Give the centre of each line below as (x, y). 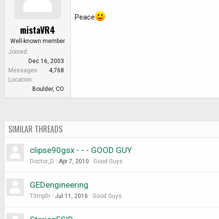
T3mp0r (40, 196)
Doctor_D (42, 161)
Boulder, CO (48, 89)
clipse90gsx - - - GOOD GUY (81, 150)
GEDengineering (59, 185)
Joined (18, 52)
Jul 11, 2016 (71, 196)
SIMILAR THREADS (35, 129)
